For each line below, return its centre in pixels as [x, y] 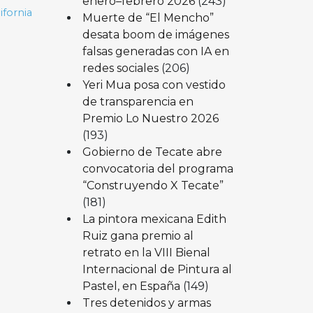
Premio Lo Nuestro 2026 [150, 118]
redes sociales [120, 68]
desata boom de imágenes [155, 34]
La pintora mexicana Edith [154, 219]
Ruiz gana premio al [138, 235]
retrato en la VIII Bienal [146, 252]
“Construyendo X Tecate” [153, 185]
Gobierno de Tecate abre [152, 152]
